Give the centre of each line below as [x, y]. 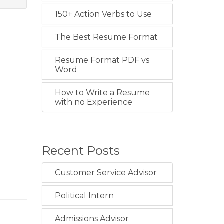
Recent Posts [81, 151]
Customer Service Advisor [106, 173]
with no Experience [93, 102]
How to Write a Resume [102, 93]
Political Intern [84, 196]
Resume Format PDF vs [102, 60]
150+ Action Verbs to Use [103, 14]
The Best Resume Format [106, 37]
